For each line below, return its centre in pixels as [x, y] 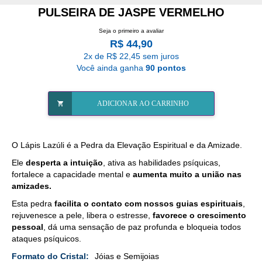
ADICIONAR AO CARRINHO [143, 103]
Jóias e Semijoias [127, 256]
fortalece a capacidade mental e [72, 174]
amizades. [32, 186]
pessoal [27, 227]
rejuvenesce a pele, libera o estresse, [82, 215]
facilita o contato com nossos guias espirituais [149, 203]
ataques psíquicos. [46, 238]
